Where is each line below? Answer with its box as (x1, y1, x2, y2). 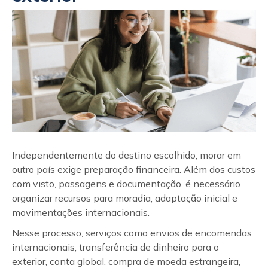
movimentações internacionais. (12, 206, 150, 218)
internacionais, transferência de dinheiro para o (12, 241, 219, 253)
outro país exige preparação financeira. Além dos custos (12, 163, 255, 175)
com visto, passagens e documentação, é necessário (12, 178, 240, 190)
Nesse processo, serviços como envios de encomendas (12, 227, 252, 239)
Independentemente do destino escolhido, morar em (12, 149, 241, 161)
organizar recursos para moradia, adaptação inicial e (12, 192, 237, 204)
